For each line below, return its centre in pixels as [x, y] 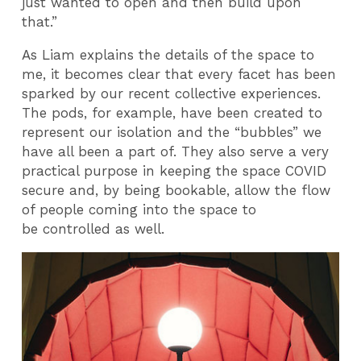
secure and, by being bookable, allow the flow [176, 190]
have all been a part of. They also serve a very [176, 151]
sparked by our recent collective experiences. [172, 93]
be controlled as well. [93, 228]
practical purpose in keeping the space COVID [174, 170]
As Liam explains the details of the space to [168, 54]
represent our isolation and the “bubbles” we [172, 132]
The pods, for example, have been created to [172, 112]
